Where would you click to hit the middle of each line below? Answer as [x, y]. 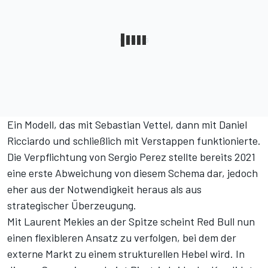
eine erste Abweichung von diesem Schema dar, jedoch [133, 173]
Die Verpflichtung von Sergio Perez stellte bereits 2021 [131, 157]
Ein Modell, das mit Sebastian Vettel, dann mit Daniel [127, 125]
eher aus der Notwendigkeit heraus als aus [104, 189]
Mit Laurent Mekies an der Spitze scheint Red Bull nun [131, 222]
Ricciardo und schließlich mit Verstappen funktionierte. [134, 141]
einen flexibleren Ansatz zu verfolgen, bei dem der [122, 238]
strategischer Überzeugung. [72, 205]
